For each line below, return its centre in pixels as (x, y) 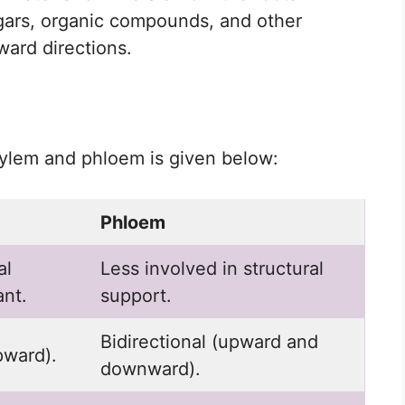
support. (136, 296)
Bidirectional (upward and (209, 342)
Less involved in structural (212, 269)
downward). (151, 369)
